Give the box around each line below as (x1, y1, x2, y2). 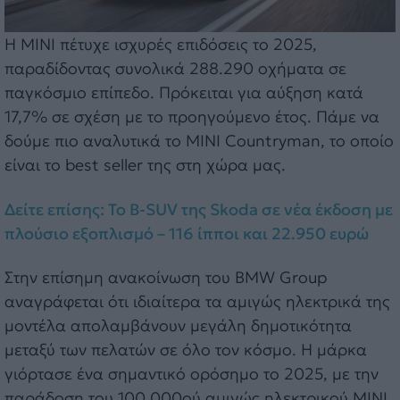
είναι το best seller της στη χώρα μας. (4, 154, 286, 176)
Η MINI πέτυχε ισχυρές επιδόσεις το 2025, (4, 34, 317, 55)
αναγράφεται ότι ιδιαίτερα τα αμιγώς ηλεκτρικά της (4, 291, 390, 312)
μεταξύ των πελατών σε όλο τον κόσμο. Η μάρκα (4, 339, 367, 361)
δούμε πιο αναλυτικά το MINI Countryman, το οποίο (4, 130, 394, 152)
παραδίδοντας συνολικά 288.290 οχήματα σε (4, 58, 346, 79)
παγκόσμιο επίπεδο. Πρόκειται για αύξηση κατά (4, 82, 363, 104)
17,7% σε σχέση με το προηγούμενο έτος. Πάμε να (4, 106, 379, 128)
